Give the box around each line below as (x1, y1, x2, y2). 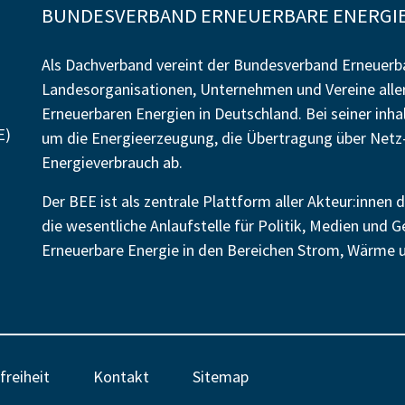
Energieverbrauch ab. (42, 151, 183, 173)
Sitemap (193, 365, 249, 387)
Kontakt (93, 365, 149, 387)
